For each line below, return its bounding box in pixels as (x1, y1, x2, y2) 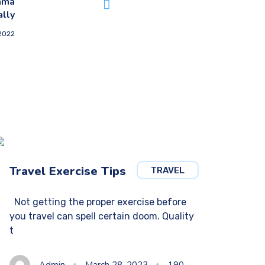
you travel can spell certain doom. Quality (9, 211, 194, 222)
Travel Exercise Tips (9, 163, 126, 179)
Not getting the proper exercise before (9, 196, 186, 208)
